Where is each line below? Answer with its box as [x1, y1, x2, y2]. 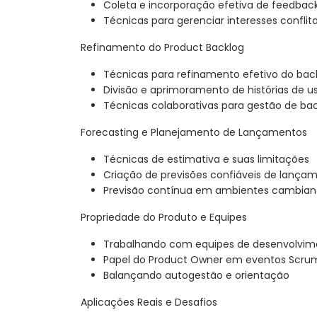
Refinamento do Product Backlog [81, 40, 244, 55]
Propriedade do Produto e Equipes [81, 210, 247, 225]
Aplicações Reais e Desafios [81, 295, 217, 310]
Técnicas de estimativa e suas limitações [103, 152, 309, 167]
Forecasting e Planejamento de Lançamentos [81, 125, 307, 140]
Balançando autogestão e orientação [103, 268, 289, 283]
